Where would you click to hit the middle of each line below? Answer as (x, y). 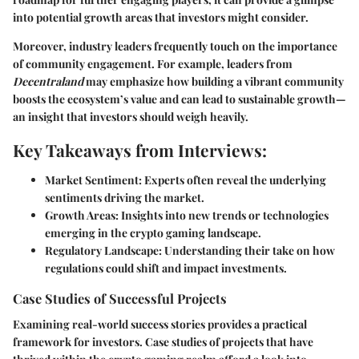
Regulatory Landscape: (103, 251)
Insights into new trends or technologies (224, 216)
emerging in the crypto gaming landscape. (153, 233)
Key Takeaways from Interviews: (140, 149)
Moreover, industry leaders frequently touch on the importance (175, 46)
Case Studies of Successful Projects (120, 298)
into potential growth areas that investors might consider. (161, 17)
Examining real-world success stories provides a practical (160, 324)
